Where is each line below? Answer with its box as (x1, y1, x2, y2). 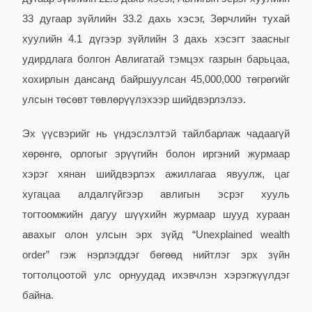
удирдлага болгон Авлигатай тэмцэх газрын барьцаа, (22, 54, 290, 65)
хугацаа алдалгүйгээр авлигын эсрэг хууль (22, 189, 290, 200)
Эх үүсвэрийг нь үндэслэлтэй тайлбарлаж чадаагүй (22, 128, 290, 139)
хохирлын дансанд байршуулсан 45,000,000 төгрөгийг (22, 74, 290, 85)
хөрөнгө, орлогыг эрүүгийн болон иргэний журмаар (22, 148, 290, 159)
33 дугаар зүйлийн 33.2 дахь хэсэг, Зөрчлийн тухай (22, 13, 290, 24)
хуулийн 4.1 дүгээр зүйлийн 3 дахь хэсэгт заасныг (22, 33, 290, 45)
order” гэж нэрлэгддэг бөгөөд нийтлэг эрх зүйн (22, 249, 290, 260)
